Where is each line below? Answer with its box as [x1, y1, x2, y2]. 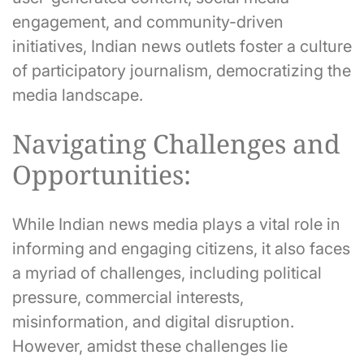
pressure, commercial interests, [12, 287, 244, 307]
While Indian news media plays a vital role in [12, 214, 340, 234]
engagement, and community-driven [12, 11, 284, 32]
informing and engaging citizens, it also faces [12, 238, 350, 258]
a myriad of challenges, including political [12, 262, 322, 283]
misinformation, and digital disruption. [12, 311, 294, 331]
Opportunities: [12, 157, 191, 193]
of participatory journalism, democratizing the [12, 60, 351, 80]
